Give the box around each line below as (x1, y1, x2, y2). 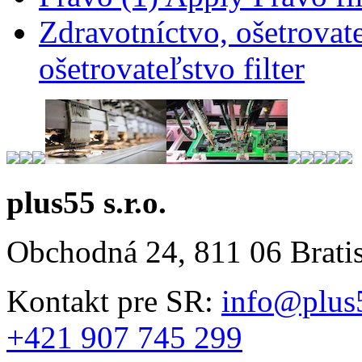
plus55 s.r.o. (6, 184, 166, 220)
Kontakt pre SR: (6, 283, 221, 318)
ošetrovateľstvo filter (39, 50, 305, 86)
